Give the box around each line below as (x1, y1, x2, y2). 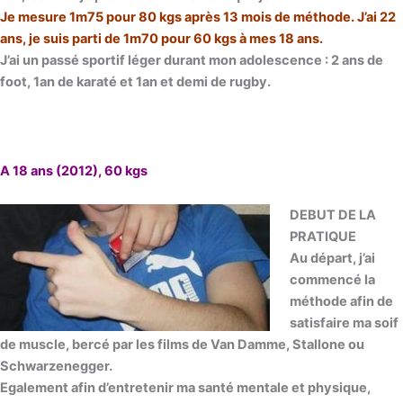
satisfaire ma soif (289, 315, 399, 332)
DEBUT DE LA (289, 207, 376, 224)
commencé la (289, 272, 375, 289)
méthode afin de (289, 293, 393, 310)
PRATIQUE (289, 228, 356, 246)
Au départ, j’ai (289, 250, 375, 267)
